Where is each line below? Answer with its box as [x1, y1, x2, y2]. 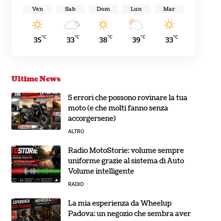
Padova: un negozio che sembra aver [68, 209, 191, 219]
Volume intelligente [68, 166, 134, 176]
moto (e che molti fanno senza [68, 103, 168, 113]
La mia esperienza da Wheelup [68, 198, 172, 208]
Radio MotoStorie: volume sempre [68, 146, 184, 155]
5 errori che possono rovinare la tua [68, 93, 187, 103]
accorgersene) [68, 113, 116, 123]
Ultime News [11, 74, 61, 84]
